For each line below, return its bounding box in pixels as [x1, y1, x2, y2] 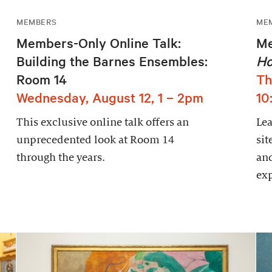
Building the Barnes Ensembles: [16, 52, 208, 70]
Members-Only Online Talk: [16, 34, 181, 52]
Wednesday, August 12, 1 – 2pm [16, 89, 203, 106]
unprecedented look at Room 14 [16, 134, 174, 146]
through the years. [16, 152, 105, 164]
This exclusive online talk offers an [16, 117, 189, 129]
